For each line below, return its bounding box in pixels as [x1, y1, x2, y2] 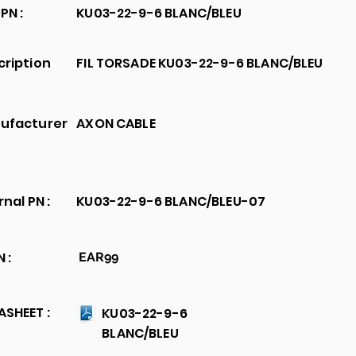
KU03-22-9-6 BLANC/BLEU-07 [76, 192, 266, 211]
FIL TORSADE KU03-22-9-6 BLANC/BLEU [76, 54, 323, 72]
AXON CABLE [76, 114, 156, 133]
